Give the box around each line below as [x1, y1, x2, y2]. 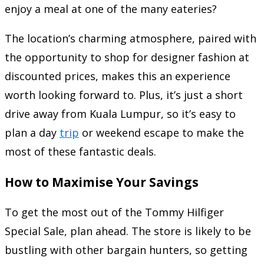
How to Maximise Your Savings [5, 173, 199, 190]
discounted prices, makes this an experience [5, 68, 230, 83]
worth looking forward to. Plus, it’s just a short [5, 87, 243, 102]
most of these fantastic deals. [5, 144, 156, 159]
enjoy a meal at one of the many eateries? [5, 1, 217, 16]
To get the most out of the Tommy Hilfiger [5, 205, 224, 219]
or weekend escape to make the [79, 125, 244, 140]
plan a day [5, 125, 60, 140]
